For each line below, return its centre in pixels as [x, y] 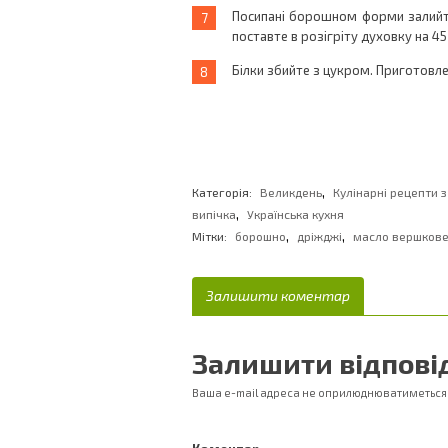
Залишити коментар [278, 295]
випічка [214, 214]
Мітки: [209, 236]
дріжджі [319, 236]
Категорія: [223, 192]
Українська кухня [295, 214]
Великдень [291, 192]
